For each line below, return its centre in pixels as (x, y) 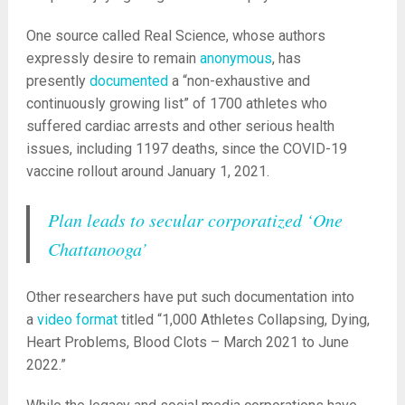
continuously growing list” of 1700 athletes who (176, 104)
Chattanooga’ (97, 249)
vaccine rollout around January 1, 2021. (147, 172)
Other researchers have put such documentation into (190, 297)
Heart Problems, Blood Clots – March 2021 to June (187, 343)
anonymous (235, 59)
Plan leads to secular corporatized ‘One (195, 220)
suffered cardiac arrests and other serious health (180, 127)
